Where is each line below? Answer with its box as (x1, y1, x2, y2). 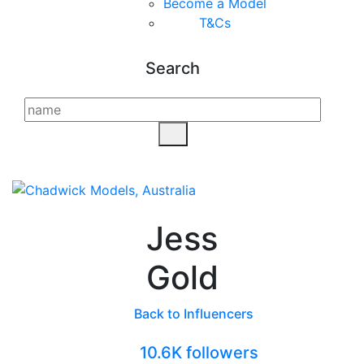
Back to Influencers (131, 305, 253, 322)
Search (145, 58, 200, 78)
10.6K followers (139, 342, 258, 362)
